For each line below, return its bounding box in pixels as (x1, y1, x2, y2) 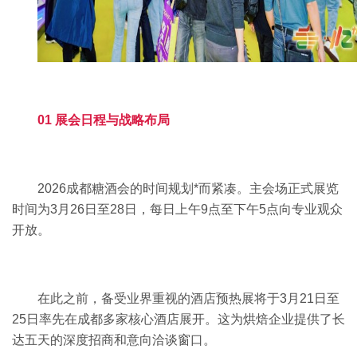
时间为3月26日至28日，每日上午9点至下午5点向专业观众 (12, 202, 343, 216)
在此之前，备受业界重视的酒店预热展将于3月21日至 (37, 291, 339, 305)
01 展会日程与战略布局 (37, 112, 170, 127)
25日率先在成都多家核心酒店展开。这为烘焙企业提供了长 (12, 312, 345, 326)
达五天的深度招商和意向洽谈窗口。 (12, 332, 216, 347)
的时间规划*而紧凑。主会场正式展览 (130, 181, 339, 195)
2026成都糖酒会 (37, 181, 130, 195)
